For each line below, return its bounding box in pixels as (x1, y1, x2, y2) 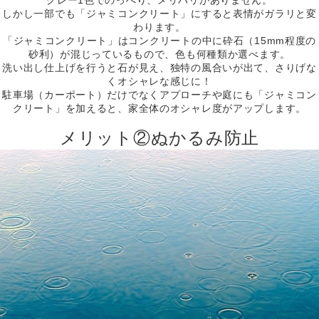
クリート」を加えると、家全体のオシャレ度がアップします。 (12, 102, 307, 114)
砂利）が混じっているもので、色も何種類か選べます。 (28, 48, 291, 60)
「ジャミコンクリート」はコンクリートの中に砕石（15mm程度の (2, 34, 317, 46)
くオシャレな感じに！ (107, 75, 212, 87)
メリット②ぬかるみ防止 (60, 127, 259, 147)
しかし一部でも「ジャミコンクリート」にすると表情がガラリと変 (2, 7, 317, 19)
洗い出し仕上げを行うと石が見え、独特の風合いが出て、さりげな (2, 61, 317, 73)
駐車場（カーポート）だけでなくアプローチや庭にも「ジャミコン (2, 88, 317, 100)
